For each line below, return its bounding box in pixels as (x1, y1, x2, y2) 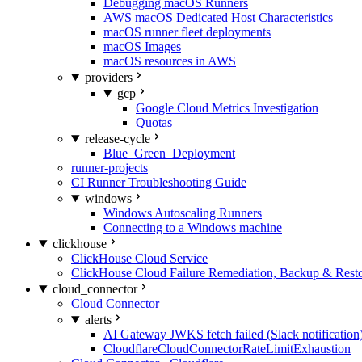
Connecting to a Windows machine (103, 221, 282, 234)
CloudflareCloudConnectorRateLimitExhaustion (103, 342, 351, 356)
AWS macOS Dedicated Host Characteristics (103, 11, 333, 24)
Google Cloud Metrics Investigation (136, 101, 318, 115)
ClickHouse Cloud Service (71, 251, 208, 265)
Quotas (136, 116, 172, 129)
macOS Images (103, 40, 181, 53)
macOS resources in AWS (103, 54, 236, 68)
